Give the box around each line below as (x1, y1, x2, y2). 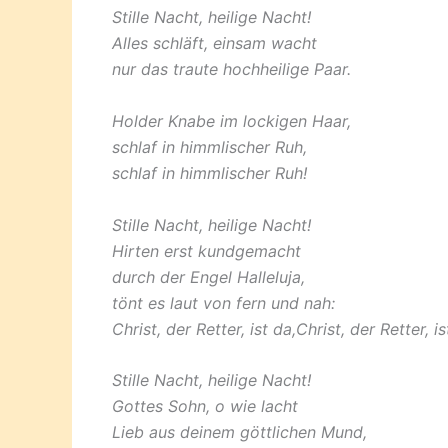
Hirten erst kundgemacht (112, 240, 301, 261)
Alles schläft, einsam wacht (112, 33, 317, 54)
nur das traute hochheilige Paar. (112, 59, 351, 80)
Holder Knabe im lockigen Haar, (112, 111, 351, 132)
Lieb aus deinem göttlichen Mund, (112, 422, 367, 443)
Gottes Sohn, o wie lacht (112, 396, 298, 417)
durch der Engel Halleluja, (112, 266, 305, 287)
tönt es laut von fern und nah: (112, 292, 335, 313)
